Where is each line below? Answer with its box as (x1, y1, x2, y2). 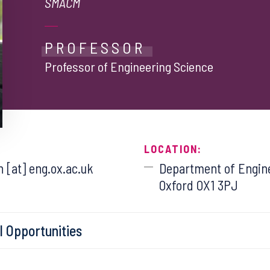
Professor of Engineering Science (45, 58, 213, 74)
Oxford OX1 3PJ (159, 177, 238, 193)
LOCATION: (143, 142, 202, 155)
